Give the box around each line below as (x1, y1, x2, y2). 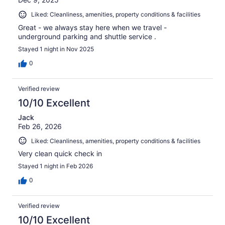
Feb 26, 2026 (18, 122, 62, 131)
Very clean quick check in (18, 149, 102, 158)
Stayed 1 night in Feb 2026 (18, 162, 93, 170)
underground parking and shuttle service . (18, 32, 156, 41)
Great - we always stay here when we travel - (18, 23, 167, 32)
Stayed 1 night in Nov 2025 (18, 45, 94, 53)
